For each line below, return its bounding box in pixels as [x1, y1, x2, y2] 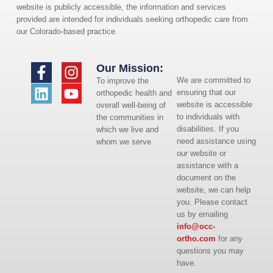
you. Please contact [176, 197, 247, 207]
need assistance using [176, 136, 256, 146]
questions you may [176, 246, 244, 255]
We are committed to [176, 75, 250, 85]
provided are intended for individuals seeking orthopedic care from [16, 15, 248, 24]
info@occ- [176, 221, 215, 231]
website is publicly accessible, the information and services [16, 2, 226, 12]
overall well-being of [96, 101, 166, 110]
